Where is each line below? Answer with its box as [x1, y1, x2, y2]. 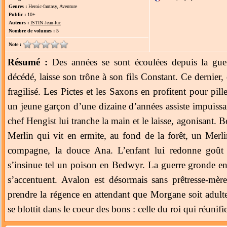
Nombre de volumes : [9, 28, 55, 33]
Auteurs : [9, 20, 29, 25]
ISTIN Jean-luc [30, 20, 61, 25]
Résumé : [8, 57, 48, 67]
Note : [9, 42, 23, 47]
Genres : [9, 4, 27, 9]
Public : [9, 12, 26, 17]
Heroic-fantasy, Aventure [27, 4, 77, 9]
